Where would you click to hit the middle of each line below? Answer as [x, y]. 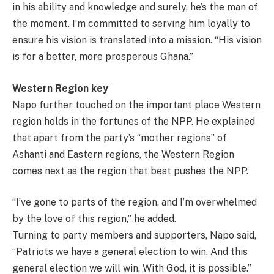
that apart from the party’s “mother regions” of [120, 138]
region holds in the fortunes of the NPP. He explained [134, 121]
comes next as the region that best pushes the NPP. [130, 171]
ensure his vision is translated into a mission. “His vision [137, 40]
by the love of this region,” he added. [94, 219]
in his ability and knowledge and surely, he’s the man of [135, 7]
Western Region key [60, 88]
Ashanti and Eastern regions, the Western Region [123, 154]
